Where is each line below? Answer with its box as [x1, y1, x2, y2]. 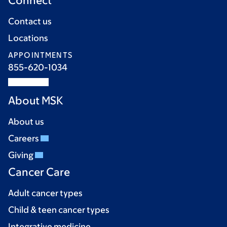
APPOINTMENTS [8, 51, 72, 59]
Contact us [8, 16, 52, 26]
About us [8, 117, 44, 127]
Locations [8, 33, 48, 43]
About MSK [8, 94, 63, 107]
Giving [8, 150, 35, 160]
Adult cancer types [8, 188, 83, 198]
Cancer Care [8, 166, 70, 178]
